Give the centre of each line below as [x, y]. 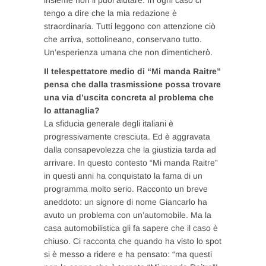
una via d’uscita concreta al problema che [129, 97]
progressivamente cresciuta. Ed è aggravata [127, 136]
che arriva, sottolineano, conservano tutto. [123, 39]
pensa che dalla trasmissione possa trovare [132, 84]
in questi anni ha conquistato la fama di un [123, 175]
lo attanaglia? [72, 110]
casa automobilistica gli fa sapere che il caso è [131, 228]
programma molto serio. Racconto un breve [126, 189]
